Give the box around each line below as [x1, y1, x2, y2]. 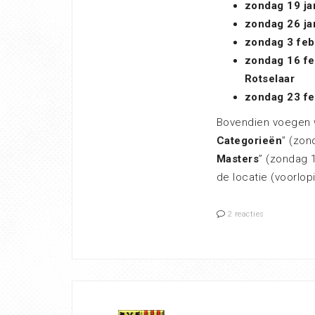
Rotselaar [244, 72, 295, 85]
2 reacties [227, 210, 264, 219]
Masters [216, 153, 259, 165]
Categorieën [216, 134, 282, 147]
